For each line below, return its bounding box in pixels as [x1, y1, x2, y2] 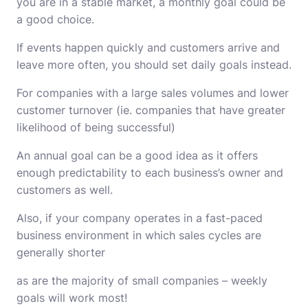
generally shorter [16, 245, 105, 259]
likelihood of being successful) [16, 120, 175, 134]
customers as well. [16, 183, 113, 197]
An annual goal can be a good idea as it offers [16, 148, 258, 162]
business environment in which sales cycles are [16, 228, 261, 242]
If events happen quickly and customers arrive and [16, 41, 280, 54]
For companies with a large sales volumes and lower [16, 86, 289, 100]
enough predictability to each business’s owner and [16, 166, 283, 179]
